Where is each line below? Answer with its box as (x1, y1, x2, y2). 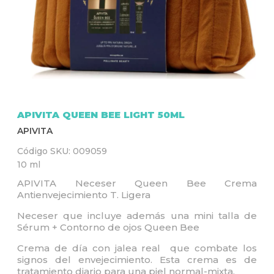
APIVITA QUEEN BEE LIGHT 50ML (17, 109, 185, 120)
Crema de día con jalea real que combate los (17, 242, 257, 254)
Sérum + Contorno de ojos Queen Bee (17, 221, 199, 233)
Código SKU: (17, 146, 73, 157)
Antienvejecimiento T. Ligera (17, 189, 150, 201)
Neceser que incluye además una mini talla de (17, 210, 257, 221)
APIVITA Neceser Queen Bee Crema (17, 177, 257, 189)
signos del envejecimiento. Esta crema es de (17, 254, 257, 265)
